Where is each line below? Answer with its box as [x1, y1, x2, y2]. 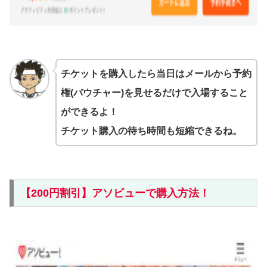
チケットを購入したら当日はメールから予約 [60, 69, 252, 79]
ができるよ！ [60, 107, 118, 117]
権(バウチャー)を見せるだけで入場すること [60, 88, 248, 98]
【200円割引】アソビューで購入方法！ [20, 187, 210, 199]
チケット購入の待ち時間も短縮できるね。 [60, 126, 242, 136]
